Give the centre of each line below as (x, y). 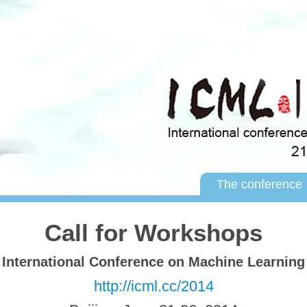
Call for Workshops (153, 233)
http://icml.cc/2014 (153, 286)
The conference (259, 184)
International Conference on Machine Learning (153, 262)
